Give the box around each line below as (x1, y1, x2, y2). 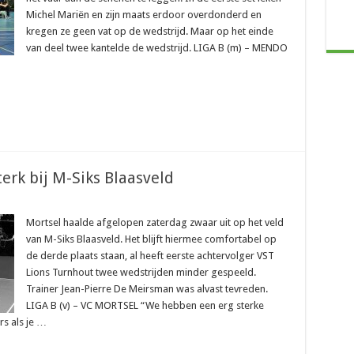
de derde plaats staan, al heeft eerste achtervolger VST (25, 250, 274, 262)
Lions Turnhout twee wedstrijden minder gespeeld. (25, 266, 256, 278)
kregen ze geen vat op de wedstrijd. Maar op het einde (25, 25, 273, 37)
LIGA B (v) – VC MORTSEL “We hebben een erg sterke (25, 299, 264, 311)
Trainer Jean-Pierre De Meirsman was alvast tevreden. (25, 283, 268, 295)
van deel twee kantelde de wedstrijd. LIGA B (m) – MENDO (25, 42, 288, 54)
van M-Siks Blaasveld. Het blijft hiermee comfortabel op (25, 233, 277, 245)
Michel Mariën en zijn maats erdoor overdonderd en (25, 9, 262, 21)
